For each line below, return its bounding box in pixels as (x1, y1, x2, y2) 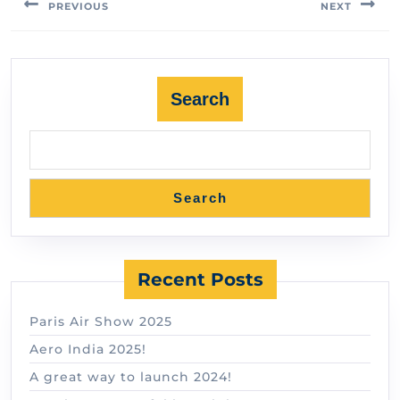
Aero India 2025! (29, 340, 146, 357)
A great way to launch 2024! (29, 368, 232, 385)
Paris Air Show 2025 (29, 312, 172, 329)
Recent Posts (137, 268, 263, 290)
